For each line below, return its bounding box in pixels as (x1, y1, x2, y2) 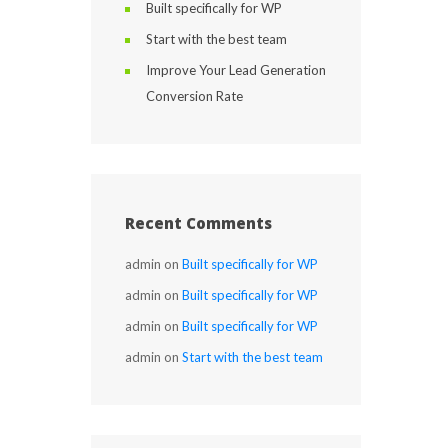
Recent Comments (125, 213, 272, 233)
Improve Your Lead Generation (146, 62, 326, 78)
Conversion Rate (146, 88, 243, 104)
